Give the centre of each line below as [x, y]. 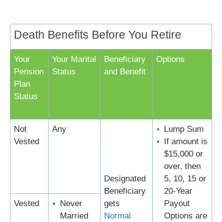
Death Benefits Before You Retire [98, 35]
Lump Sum [184, 129]
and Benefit [125, 72]
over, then [182, 166]
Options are [186, 216]
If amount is [186, 142]
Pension [29, 72]
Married [74, 216]
